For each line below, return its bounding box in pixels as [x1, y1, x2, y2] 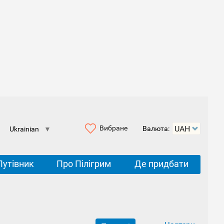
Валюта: [142, 124, 169, 132]
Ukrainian [9, 124, 39, 133]
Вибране [99, 124, 127, 132]
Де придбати [134, 158, 188, 169]
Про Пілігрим [56, 158, 111, 169]
